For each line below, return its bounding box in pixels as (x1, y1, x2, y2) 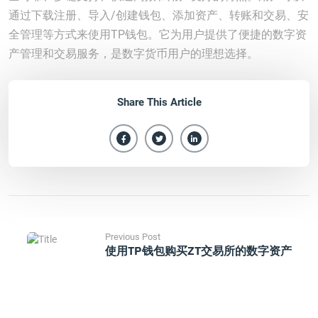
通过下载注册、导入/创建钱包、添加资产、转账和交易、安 (9, 9, 309, 22)
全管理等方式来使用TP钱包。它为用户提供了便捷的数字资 (9, 28, 307, 41)
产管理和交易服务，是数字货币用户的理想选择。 (9, 47, 258, 60)
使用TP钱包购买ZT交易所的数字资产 (104, 243, 292, 258)
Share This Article (116, 96, 202, 109)
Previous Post (104, 231, 160, 242)
